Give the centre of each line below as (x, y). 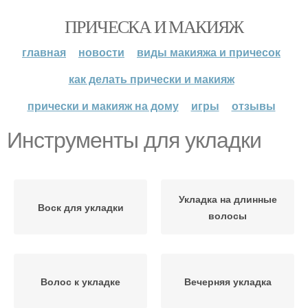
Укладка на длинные (228, 199)
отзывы (253, 106)
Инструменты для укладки (134, 140)
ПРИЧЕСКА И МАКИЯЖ (154, 26)
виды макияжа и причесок (209, 52)
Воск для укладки (80, 207)
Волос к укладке (80, 281)
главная (44, 52)
